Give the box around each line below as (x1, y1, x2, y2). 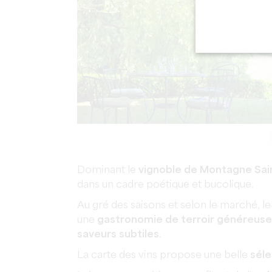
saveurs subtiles (77, 229, 159, 240)
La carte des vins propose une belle (77, 250, 250, 260)
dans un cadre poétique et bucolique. (77, 180, 254, 190)
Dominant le (77, 165, 138, 175)
